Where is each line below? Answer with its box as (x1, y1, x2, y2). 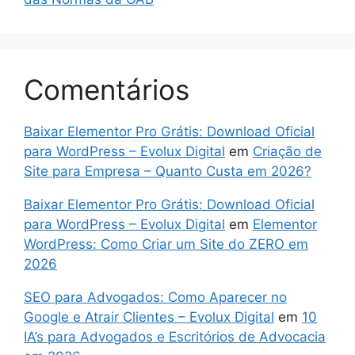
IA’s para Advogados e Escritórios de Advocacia (24, 329, 326, 345)
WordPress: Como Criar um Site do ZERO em (24, 236, 308, 253)
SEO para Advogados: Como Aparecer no (24, 289, 287, 306)
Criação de (253, 143, 322, 160)
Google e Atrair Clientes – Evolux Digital (24, 309, 274, 326)
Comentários (24, 73, 189, 107)
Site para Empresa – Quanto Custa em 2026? (24, 163, 311, 180)
